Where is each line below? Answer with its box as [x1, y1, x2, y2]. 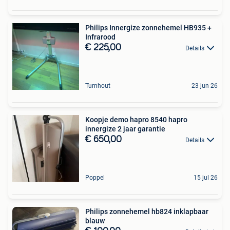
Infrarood [85, 32, 116, 41]
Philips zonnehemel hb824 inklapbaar [85, 207, 208, 216]
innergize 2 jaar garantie [85, 124, 165, 133]
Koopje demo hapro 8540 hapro [85, 115, 187, 124]
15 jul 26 [194, 174, 218, 181]
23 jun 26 [191, 82, 218, 89]
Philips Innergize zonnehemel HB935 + [85, 23, 212, 32]
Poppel [85, 174, 105, 181]
